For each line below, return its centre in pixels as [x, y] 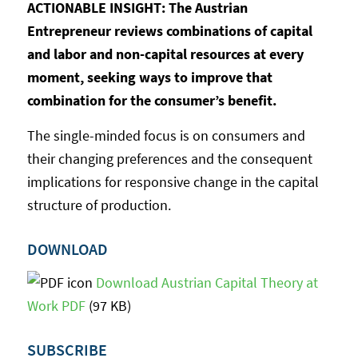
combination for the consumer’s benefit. [151, 101]
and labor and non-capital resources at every [165, 54]
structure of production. [99, 205]
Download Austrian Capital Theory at [207, 282]
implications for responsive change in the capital [173, 182]
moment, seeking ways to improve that [149, 78]
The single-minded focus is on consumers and [166, 136]
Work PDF [56, 305]
